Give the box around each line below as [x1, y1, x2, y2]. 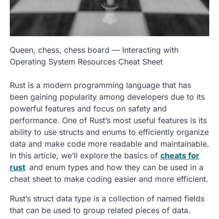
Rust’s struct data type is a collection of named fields [10, 194, 204, 204]
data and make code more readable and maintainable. [10, 139, 209, 149]
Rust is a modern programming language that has [10, 80, 191, 90]
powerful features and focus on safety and [10, 104, 167, 114]
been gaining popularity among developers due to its [10, 92, 205, 102]
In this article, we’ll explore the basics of [10, 151, 160, 161]
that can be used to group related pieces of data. [10, 205, 191, 216]
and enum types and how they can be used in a [29, 162, 203, 173]
